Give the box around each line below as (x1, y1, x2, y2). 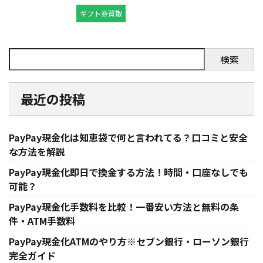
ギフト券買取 (80, 8, 122, 19)
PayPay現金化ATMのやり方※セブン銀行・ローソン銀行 (9, 234, 249, 249)
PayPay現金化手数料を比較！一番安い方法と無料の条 (9, 200, 239, 214)
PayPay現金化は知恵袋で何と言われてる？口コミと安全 (9, 130, 248, 145)
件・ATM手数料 (9, 214, 75, 228)
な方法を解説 (9, 144, 65, 159)
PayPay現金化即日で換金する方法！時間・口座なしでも (9, 165, 248, 180)
